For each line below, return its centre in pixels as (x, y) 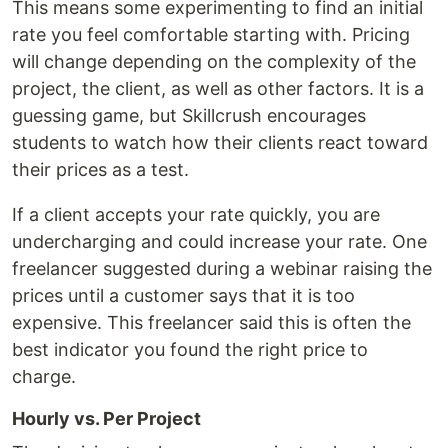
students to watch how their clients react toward (220, 142)
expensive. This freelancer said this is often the (211, 322)
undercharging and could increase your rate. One (219, 241)
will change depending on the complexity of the (214, 61)
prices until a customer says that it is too (183, 295)
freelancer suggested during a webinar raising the (222, 268)
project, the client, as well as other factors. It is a (218, 88)
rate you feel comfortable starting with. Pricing (211, 34)
